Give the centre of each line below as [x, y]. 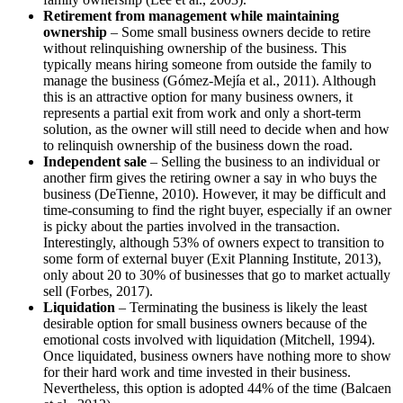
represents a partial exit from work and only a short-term [202, 113]
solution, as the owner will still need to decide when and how [216, 130]
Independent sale [95, 162]
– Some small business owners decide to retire [239, 32]
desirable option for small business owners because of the [205, 324]
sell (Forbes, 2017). [98, 291]
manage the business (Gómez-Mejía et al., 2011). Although [210, 81]
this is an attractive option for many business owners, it [198, 97]
